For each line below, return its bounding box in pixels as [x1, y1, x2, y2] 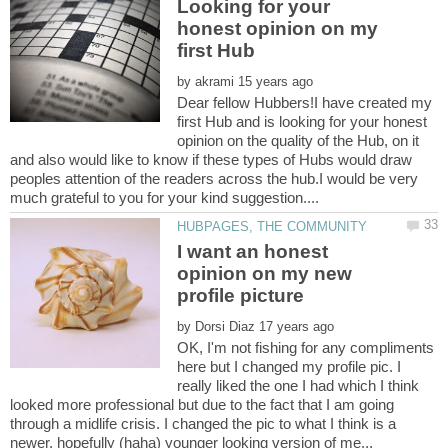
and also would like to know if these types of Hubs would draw [10, 150, 412, 168]
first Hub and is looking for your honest [177, 112, 428, 130]
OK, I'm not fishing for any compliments [177, 339, 435, 357]
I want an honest [177, 241, 329, 263]
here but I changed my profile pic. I [177, 358, 402, 376]
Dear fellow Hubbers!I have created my [177, 93, 433, 111]
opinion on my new [177, 263, 353, 285]
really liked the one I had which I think [177, 377, 420, 395]
